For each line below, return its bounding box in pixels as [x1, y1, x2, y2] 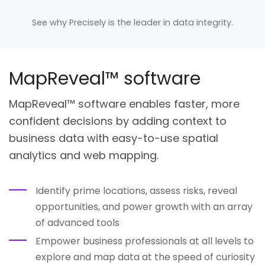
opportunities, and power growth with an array [35, 200, 253, 214]
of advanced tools [35, 216, 119, 230]
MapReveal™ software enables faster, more [9, 96, 240, 112]
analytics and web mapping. [9, 148, 159, 163]
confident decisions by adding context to [9, 114, 227, 129]
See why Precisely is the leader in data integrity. [32, 17, 233, 29]
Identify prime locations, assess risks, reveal [35, 184, 237, 198]
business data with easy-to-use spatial [9, 131, 218, 146]
